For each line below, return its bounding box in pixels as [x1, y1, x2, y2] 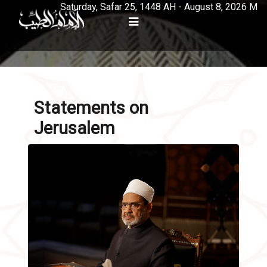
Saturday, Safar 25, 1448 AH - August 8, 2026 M [60, 1, 258, 13]
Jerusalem [34, 118, 115, 138]
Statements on [34, 98, 148, 118]
